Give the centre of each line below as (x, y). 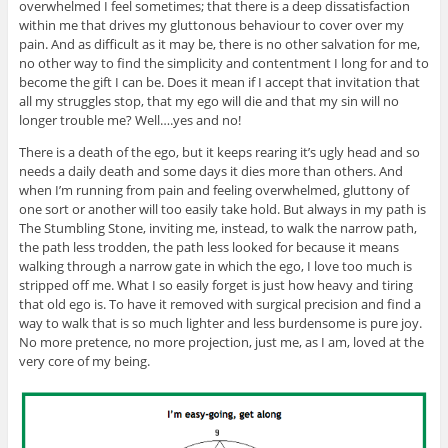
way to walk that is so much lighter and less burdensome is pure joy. (220, 323)
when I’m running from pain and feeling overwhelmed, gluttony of (213, 190)
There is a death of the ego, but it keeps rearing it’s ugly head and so (219, 152)
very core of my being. (84, 361)
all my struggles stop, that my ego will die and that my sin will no (208, 101)
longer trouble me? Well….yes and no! (129, 120)
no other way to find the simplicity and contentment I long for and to (223, 63)
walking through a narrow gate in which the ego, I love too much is (215, 266)
